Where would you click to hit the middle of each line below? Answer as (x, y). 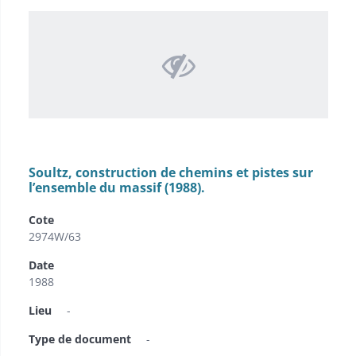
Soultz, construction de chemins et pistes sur (171, 172)
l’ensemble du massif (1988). (117, 188)
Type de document (80, 339)
